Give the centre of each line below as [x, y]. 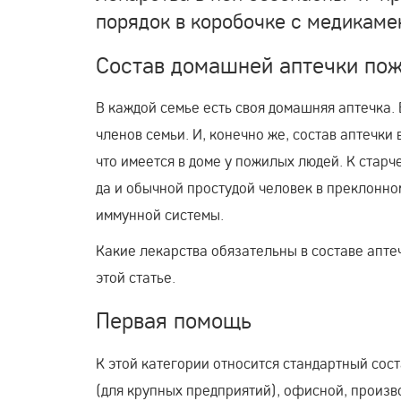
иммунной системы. [160, 215]
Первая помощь [174, 320]
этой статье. [136, 277]
